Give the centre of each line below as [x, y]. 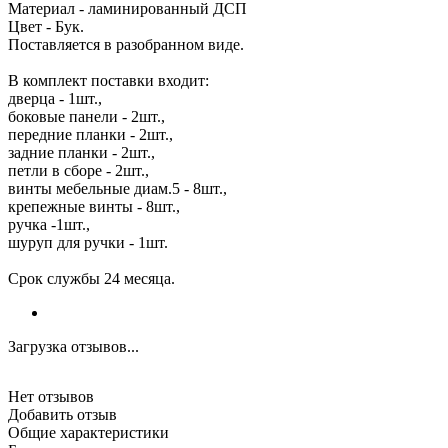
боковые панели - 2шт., [86, 116]
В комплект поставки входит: [108, 80]
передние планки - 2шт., [90, 134]
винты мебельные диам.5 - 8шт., [117, 188]
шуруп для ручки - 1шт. [88, 242]
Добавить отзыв [62, 414]
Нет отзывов [51, 396]
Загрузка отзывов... [73, 346]
